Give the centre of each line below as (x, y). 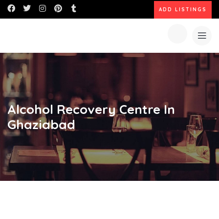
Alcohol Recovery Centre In (91, 109)
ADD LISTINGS (183, 10)
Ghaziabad (41, 124)
